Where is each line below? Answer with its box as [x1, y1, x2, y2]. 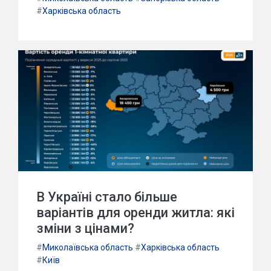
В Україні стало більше [36, 189, 177, 204]
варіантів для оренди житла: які [36, 205, 235, 220]
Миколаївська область [42, 243, 133, 252]
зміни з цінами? [36, 221, 134, 236]
